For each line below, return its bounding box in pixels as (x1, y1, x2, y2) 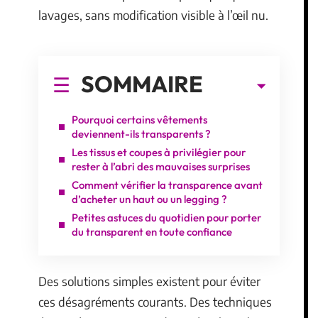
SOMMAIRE (81, 69, 203, 98)
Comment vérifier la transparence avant (72, 177, 263, 192)
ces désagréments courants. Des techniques (38, 294, 272, 309)
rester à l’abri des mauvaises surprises (72, 159, 250, 173)
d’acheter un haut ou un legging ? (72, 192, 227, 206)
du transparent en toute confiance (72, 224, 232, 238)
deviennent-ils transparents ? (72, 126, 211, 141)
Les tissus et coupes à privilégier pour (72, 145, 246, 159)
